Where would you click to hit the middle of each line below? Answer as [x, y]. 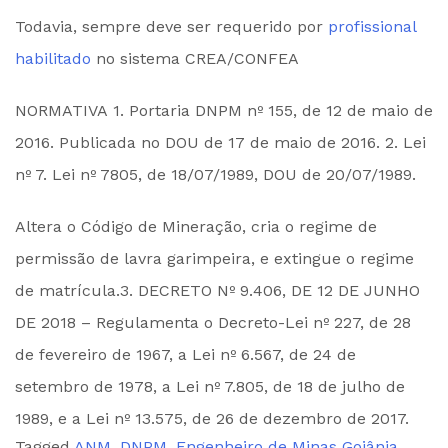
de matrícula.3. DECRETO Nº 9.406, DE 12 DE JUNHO [217, 290]
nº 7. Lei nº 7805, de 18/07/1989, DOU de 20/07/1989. [215, 174]
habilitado [53, 58]
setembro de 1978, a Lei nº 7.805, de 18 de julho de [210, 386]
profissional [372, 26]
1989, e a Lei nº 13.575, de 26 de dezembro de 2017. [212, 418]
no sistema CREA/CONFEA [195, 58]
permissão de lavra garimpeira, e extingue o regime [214, 258]
